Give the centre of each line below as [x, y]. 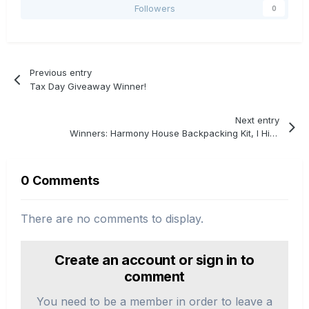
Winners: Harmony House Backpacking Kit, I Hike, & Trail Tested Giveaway [274, 133]
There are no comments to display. [112, 219]
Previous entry [61, 72]
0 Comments [60, 181]
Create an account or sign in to [154, 260]
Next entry [257, 120]
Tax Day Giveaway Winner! [88, 86]
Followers [154, 9]
